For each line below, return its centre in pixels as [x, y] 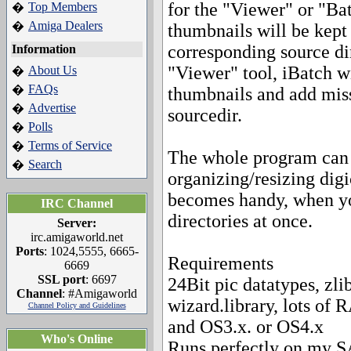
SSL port [61, 279]
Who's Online [77, 339]
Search [45, 164]
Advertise [52, 108]
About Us [52, 70]
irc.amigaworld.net [77, 237]
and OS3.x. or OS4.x [246, 327]
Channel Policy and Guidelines [77, 305]
